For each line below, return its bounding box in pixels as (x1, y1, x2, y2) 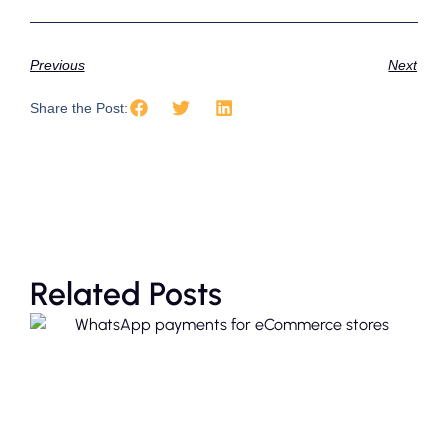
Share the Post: (29, 100, 128, 117)
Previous (29, 57, 85, 74)
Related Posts (29, 274, 222, 313)
